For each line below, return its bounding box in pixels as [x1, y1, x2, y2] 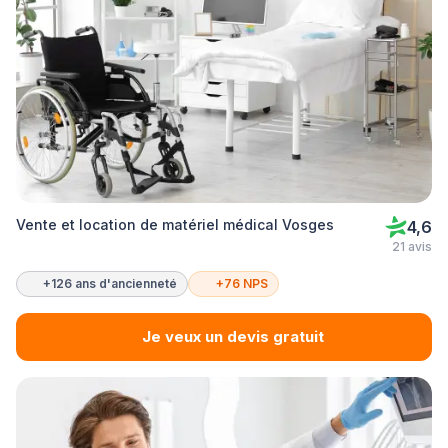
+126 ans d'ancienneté [43, 276, 178, 291]
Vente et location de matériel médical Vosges [16, 216, 334, 233]
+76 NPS [215, 276, 268, 291]
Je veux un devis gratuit [142, 327, 325, 346]
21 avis [392, 239, 432, 254]
